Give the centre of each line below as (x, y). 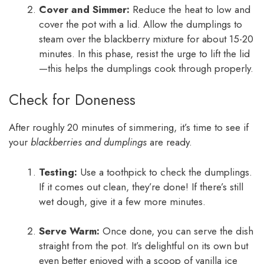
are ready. (169, 142)
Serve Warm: (69, 231)
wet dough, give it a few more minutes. (122, 201)
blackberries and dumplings (89, 142)
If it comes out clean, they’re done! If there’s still (141, 187)
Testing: (58, 172)
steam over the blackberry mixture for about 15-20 (146, 39)
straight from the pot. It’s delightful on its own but (143, 246)
